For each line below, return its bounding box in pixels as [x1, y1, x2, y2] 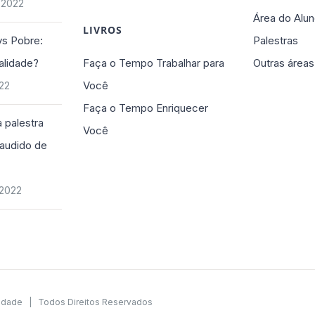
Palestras [253, 34, 299, 47]
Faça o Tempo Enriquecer [82, 101, 208, 115]
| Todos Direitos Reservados [22, 297, 155, 307]
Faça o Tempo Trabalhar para [82, 56, 224, 70]
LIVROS [82, 23, 122, 37]
